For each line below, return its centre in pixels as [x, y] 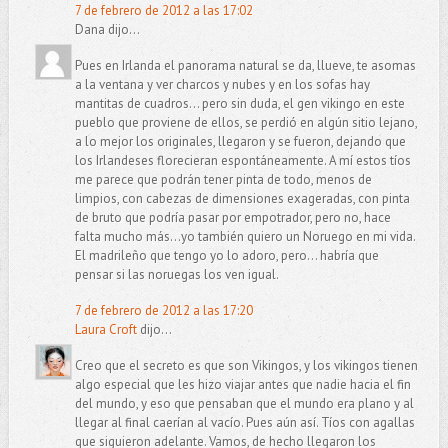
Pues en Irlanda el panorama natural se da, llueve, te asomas [245, 66]
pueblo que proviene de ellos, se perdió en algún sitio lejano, [245, 123]
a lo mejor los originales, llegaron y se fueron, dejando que [240, 142]
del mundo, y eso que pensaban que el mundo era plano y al [244, 404]
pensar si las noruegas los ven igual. [176, 275]
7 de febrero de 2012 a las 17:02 [163, 11]
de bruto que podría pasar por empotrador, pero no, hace [232, 218]
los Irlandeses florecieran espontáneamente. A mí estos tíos [242, 161]
